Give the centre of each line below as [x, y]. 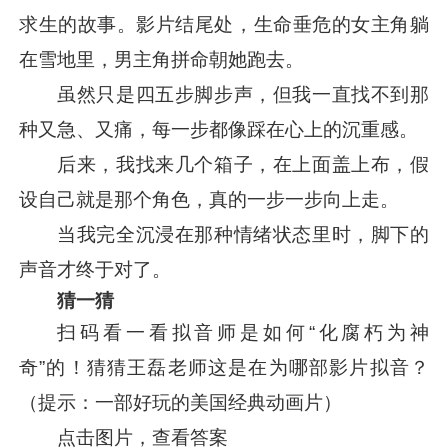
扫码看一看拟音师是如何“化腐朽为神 [243, 332]
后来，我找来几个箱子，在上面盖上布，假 [243, 164]
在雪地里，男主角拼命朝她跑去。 [162, 59]
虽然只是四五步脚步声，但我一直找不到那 [243, 94]
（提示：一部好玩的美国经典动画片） [181, 402]
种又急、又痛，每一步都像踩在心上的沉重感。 [219, 129]
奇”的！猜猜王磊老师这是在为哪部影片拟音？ [224, 367]
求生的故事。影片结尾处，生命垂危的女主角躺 [224, 24]
